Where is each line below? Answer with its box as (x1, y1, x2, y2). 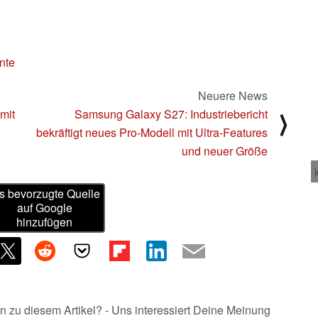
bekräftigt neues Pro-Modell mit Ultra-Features (36, 124, 268, 141)
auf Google (16, 199, 72, 216)
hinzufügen (16, 214, 73, 231)
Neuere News (198, 87, 268, 104)
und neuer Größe (182, 142, 268, 159)
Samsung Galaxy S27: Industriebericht (75, 105, 268, 122)
